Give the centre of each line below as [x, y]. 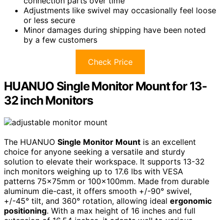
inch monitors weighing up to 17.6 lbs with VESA [94, 171]
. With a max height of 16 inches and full [121, 210]
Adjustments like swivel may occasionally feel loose [120, 10]
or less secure [49, 20]
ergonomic [191, 201]
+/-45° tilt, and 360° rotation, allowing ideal [87, 201]
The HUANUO [31, 142]
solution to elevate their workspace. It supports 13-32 [104, 161]
